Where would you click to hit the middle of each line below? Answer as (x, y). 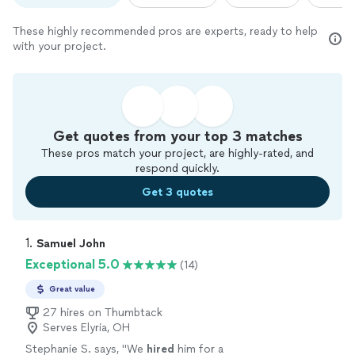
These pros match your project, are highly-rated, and (177, 154)
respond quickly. (177, 169)
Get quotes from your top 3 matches (177, 137)
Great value (72, 289)
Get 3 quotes (177, 192)
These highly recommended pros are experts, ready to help (165, 32)
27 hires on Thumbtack (103, 313)
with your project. (59, 47)
